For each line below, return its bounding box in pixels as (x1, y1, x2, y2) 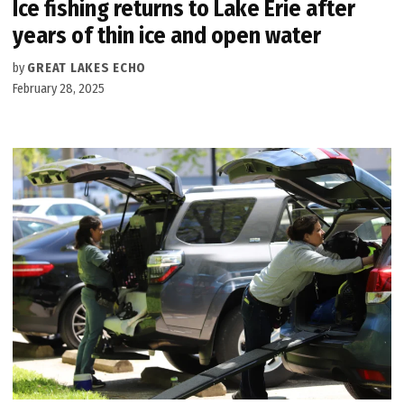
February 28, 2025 (13, 81, 106, 97)
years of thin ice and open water (13, 22, 322, 50)
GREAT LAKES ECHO (27, 60, 147, 77)
